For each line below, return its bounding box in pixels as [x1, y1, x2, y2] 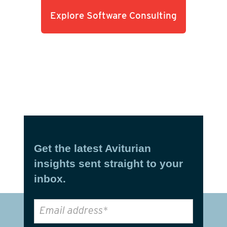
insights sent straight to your [33, 157, 183, 169]
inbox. [33, 172, 66, 184]
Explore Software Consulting [50, 10, 177, 21]
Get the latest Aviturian [33, 142, 151, 154]
